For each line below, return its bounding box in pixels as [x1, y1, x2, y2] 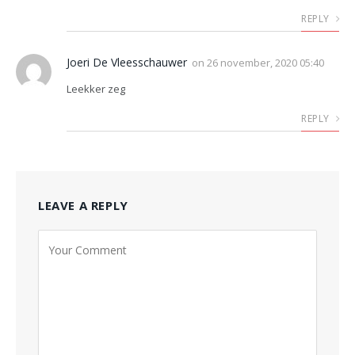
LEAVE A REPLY [38, 197, 128, 213]
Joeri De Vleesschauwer [67, 54, 187, 70]
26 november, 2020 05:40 [207, 55, 324, 70]
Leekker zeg [67, 81, 125, 96]
